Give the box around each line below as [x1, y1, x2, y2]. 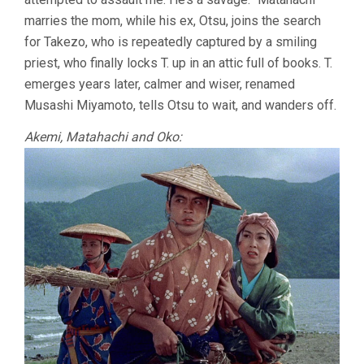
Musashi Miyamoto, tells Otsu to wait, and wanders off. [24, 97, 336, 114]
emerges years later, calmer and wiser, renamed [24, 76, 295, 93]
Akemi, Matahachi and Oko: [24, 129, 182, 145]
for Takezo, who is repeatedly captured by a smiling [24, 34, 317, 50]
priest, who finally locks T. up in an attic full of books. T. [24, 55, 332, 71]
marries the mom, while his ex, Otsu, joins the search [24, 13, 321, 29]
